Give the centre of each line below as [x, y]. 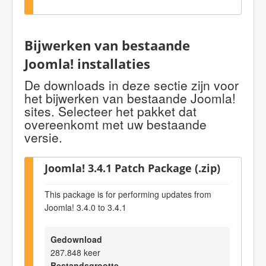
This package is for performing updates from [128, 194]
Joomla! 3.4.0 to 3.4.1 [85, 207]
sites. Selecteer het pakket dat [110, 111]
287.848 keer [75, 253]
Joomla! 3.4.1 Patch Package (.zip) [132, 168]
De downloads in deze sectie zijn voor [132, 85]
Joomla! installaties [87, 64]
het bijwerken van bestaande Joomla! [130, 98]
